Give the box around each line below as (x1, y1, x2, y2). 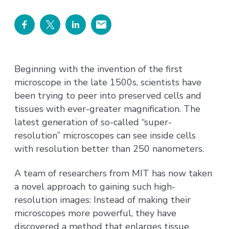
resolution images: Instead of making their (14, 194, 191, 207)
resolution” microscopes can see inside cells (14, 129, 196, 142)
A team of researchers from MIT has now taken (14, 167, 213, 180)
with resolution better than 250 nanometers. (14, 142, 204, 155)
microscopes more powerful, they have (14, 207, 177, 220)
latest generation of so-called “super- (14, 116, 172, 128)
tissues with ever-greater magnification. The (14, 102, 201, 115)
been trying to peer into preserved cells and (14, 89, 202, 102)
